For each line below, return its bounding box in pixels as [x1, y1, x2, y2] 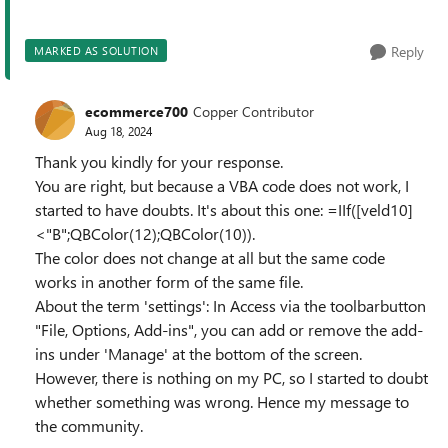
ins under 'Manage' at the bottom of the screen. [35, 343, 362, 365]
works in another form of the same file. [35, 271, 303, 293]
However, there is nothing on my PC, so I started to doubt [35, 367, 428, 389]
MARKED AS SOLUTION [34, 43, 158, 59]
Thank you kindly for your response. [35, 151, 283, 173]
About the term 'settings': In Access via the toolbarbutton [35, 295, 426, 317]
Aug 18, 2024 [85, 122, 152, 139]
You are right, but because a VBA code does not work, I [35, 175, 409, 197]
